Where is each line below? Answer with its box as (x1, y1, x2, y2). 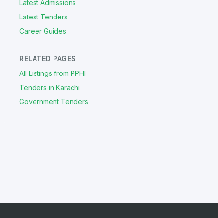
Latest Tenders (19, 13, 68, 21)
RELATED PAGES (19, 54, 76, 63)
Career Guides (19, 27, 66, 36)
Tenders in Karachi (19, 83, 80, 92)
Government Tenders (19, 97, 88, 106)
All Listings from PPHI (19, 69, 86, 78)
